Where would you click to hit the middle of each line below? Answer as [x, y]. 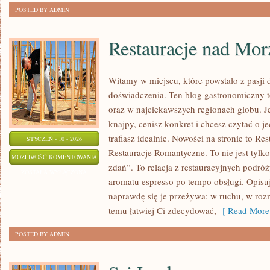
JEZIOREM [111, 216]
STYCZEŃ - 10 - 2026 [54, 139]
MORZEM [110, 186]
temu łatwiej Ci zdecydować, [162, 210]
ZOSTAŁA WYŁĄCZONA [54, 172]
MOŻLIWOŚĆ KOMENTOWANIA [54, 157]
